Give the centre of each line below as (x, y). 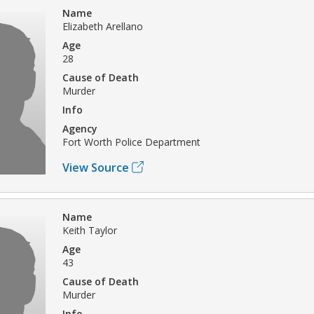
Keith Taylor (90, 230)
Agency (80, 128)
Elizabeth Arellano (103, 26)
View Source (96, 167)
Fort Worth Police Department (131, 142)
